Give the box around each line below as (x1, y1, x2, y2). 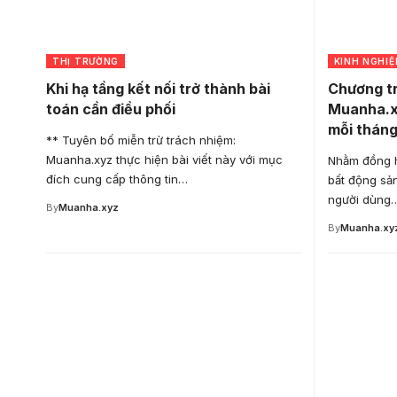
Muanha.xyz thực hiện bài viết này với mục (46, 152, 283, 167)
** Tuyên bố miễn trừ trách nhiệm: (46, 132, 236, 147)
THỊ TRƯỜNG (52, 55, 119, 66)
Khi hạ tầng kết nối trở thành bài (46, 79, 270, 97)
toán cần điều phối (46, 99, 175, 118)
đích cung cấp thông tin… (46, 171, 188, 186)
